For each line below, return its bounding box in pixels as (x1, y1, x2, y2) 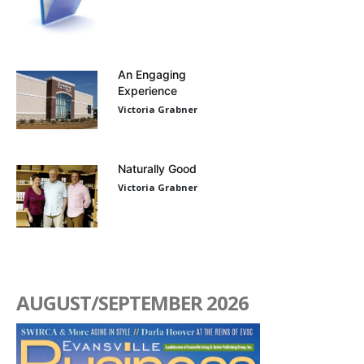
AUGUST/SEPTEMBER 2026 (16, 288, 249, 316)
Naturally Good (118, 162, 197, 176)
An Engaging (118, 67, 186, 82)
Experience (118, 84, 177, 98)
